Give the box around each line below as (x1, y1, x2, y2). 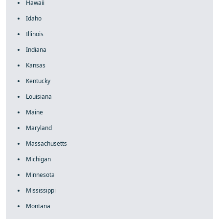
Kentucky (26, 77, 50, 85)
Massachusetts (26, 139, 67, 148)
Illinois (26, 30, 44, 38)
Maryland (26, 124, 52, 132)
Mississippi (26, 186, 56, 195)
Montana (26, 202, 50, 210)
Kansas (26, 61, 45, 69)
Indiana (26, 45, 46, 54)
